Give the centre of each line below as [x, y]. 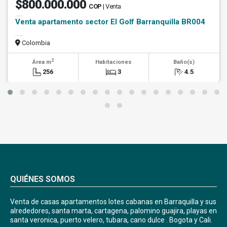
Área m [42, 62]
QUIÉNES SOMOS [43, 179]
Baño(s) [184, 62]
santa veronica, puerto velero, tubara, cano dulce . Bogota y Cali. [111, 220]
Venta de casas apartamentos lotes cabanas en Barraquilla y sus [113, 202]
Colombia [35, 43]
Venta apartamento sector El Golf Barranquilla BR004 [110, 22]
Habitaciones [113, 62]
